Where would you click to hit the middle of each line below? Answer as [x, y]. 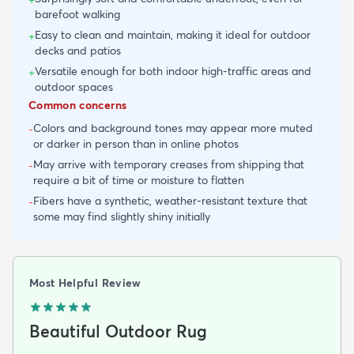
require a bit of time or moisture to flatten [139, 180]
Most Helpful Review [85, 282]
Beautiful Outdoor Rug [118, 331]
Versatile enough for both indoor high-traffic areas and [173, 71]
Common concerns [78, 105]
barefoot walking [77, 14]
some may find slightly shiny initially [122, 216]
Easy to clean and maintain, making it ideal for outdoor [173, 34]
